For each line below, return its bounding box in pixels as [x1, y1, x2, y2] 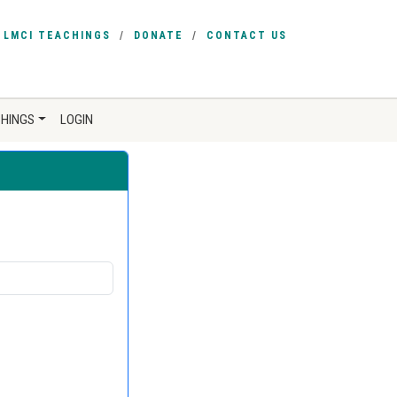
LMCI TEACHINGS [4, 29, 111, 42]
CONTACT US [206, 29, 287, 42]
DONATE [134, 29, 183, 42]
